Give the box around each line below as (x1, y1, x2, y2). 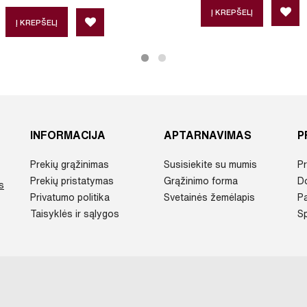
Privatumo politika (30, 193, 110, 203)
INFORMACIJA (30, 130, 106, 141)
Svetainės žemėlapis (164, 193, 255, 203)
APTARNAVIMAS (164, 130, 251, 141)
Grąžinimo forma (164, 176, 238, 186)
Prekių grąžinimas (30, 160, 109, 170)
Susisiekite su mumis (164, 160, 257, 170)
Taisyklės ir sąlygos (30, 209, 119, 219)
